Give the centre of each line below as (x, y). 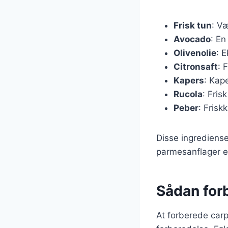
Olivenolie (195, 53)
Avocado (192, 39)
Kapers (189, 80)
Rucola (188, 94)
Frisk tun (193, 25)
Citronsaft (196, 66)
